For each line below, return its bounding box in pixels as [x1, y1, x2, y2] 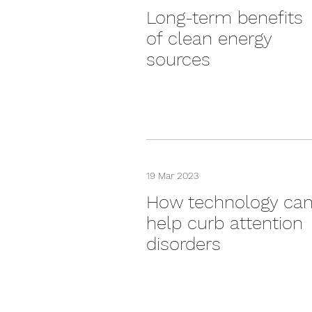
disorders [146, 233, 221, 254]
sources [146, 49, 210, 70]
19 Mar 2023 [146, 170, 198, 181]
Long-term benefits [146, 7, 303, 28]
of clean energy [146, 28, 272, 49]
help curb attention [146, 212, 303, 233]
